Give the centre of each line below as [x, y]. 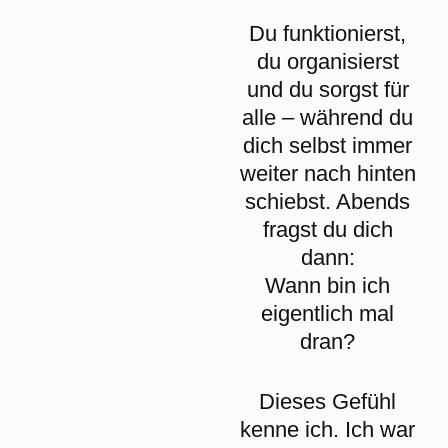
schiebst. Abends [328, 201]
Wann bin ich [328, 285]
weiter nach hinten [327, 173]
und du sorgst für [327, 89]
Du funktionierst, [328, 33]
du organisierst [327, 61]
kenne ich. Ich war [328, 429]
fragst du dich [327, 229]
